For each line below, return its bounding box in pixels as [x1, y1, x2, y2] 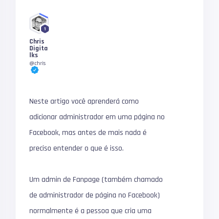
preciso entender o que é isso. [29, 143, 124, 153]
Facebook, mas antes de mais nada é [29, 128, 147, 138]
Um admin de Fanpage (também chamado [29, 175, 163, 185]
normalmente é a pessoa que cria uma [29, 206, 152, 216]
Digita [29, 44, 48, 53]
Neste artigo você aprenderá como [29, 96, 139, 107]
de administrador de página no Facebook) [29, 190, 160, 200]
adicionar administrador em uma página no [29, 112, 165, 122]
